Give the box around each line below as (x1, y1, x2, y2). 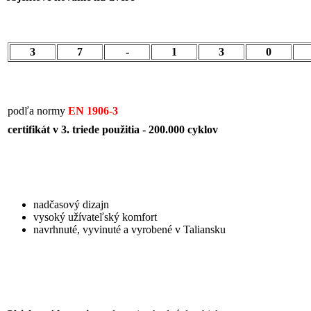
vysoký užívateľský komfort (33, 211, 157, 224)
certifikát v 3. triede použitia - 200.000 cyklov (8, 124, 218, 136)
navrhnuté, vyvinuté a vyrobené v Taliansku (33, 224, 226, 236)
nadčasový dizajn (33, 199, 109, 211)
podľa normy (8, 105, 68, 117)
